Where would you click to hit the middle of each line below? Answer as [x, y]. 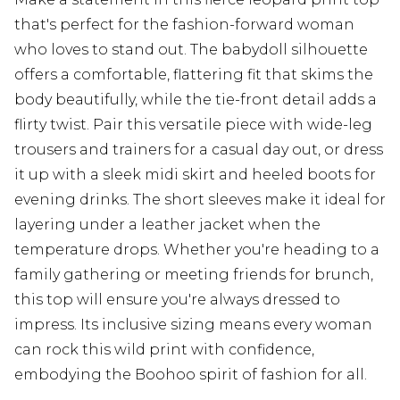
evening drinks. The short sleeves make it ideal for [200, 200]
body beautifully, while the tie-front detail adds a [196, 100]
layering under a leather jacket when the [167, 225]
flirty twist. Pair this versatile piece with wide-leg [193, 125]
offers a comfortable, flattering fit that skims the [194, 75]
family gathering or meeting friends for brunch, [194, 275]
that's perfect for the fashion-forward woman [184, 25]
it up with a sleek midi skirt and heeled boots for [195, 175]
